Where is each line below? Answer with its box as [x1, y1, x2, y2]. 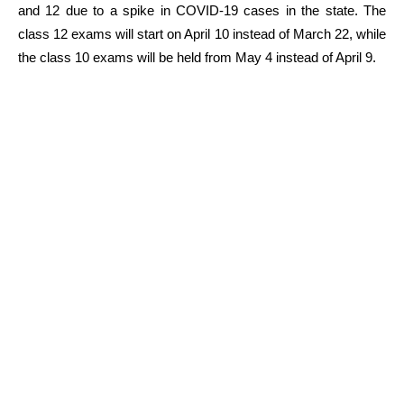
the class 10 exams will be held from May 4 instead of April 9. [18, 50, 376, 65]
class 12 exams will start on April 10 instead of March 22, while [18, 26, 386, 41]
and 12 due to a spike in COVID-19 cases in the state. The [18, 3, 386, 18]
